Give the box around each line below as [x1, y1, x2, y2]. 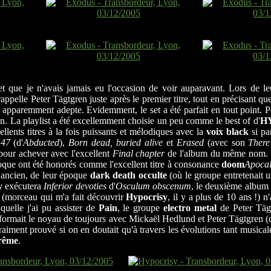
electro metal [163, 203, 217, 214]
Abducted [23, 137, 60, 148]
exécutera [2, 181, 44, 192]
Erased [176, 137, 204, 148]
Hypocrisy [126, 192, 168, 203]
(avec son [203, 137, 249, 148]
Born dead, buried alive [68, 137, 163, 148]
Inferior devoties [44, 181, 106, 192]
